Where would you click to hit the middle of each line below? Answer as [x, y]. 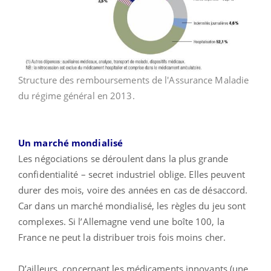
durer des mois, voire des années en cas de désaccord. [133, 190]
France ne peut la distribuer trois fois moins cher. [122, 237]
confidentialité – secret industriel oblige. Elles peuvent [132, 174]
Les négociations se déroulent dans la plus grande [123, 158]
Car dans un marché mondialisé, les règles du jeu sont [132, 205]
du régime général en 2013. [77, 95]
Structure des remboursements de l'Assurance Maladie [134, 80]
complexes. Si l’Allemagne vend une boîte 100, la [121, 221]
